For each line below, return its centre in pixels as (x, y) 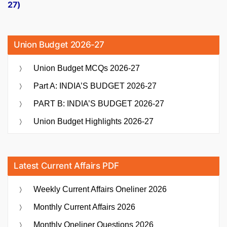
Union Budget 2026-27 (59, 44)
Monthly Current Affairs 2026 (84, 207)
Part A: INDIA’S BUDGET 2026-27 (95, 86)
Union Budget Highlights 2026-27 (93, 121)
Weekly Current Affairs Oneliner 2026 (100, 189)
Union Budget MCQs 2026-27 (87, 68)
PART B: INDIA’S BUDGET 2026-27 (99, 103)
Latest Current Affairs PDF (66, 165)
